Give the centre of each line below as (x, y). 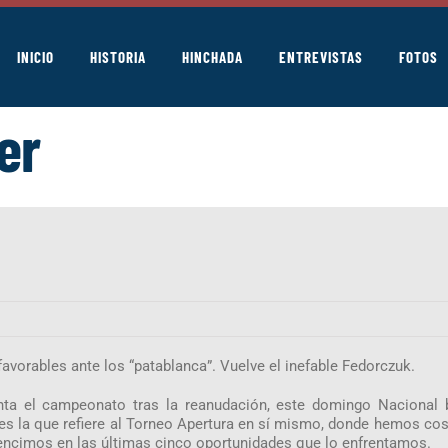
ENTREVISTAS (321, 56)
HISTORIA (118, 56)
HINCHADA (212, 56)
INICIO (35, 56)
